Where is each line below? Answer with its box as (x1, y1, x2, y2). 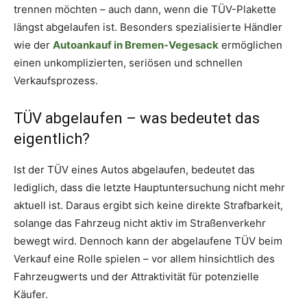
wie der (14, 38, 53, 52)
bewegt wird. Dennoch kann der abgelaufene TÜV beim (14, 234, 282, 248)
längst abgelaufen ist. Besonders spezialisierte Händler (14, 21, 282, 34)
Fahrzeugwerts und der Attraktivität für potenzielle (14, 270, 259, 284)
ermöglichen (221, 38, 282, 52)
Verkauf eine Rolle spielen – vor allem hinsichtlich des (14, 252, 275, 266)
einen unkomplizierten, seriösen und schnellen (14, 56, 243, 70)
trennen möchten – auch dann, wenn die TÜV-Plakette (14, 3, 276, 16)
